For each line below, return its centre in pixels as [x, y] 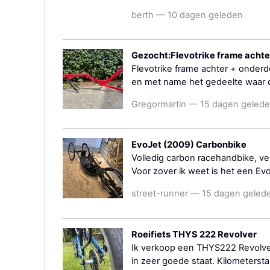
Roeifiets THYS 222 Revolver [194, 234]
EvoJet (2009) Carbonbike [189, 145]
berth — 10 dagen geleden [187, 15]
